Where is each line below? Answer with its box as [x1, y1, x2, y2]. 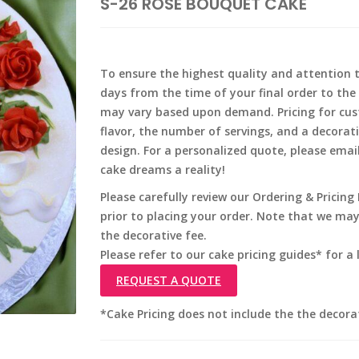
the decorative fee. [100, 228, 207, 243]
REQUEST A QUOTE [116, 272, 221, 288]
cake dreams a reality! [100, 162, 225, 177]
